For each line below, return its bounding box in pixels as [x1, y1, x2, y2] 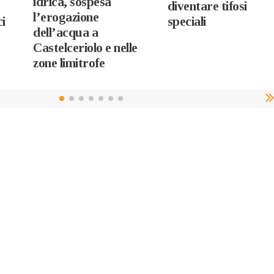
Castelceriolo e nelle [33, 40, 138, 55]
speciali [167, 13, 206, 29]
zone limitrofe [33, 55, 105, 70]
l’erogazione [33, 9, 99, 24]
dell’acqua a [33, 24, 98, 40]
